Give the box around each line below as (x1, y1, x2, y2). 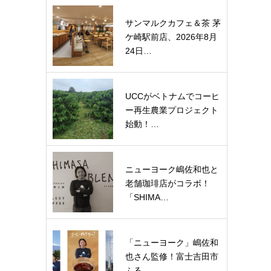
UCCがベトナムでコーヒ (125, 91, 220, 101)
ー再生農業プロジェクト (125, 105, 218, 115)
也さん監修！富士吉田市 (125, 252, 218, 261)
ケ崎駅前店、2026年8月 (125, 32, 217, 42)
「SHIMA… (125, 192, 169, 202)
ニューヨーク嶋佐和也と (125, 165, 218, 174)
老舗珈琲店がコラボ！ (125, 178, 210, 188)
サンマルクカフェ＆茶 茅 (125, 18, 221, 28)
